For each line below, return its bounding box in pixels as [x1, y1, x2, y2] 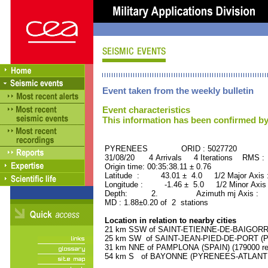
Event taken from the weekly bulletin [102, 86, 254, 96]
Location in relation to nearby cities [102, 216, 236, 225]
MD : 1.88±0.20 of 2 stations [102, 198, 208, 207]
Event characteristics [102, 105, 190, 115]
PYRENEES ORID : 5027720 [102, 144, 237, 153]
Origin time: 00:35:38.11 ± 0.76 [102, 162, 211, 171]
